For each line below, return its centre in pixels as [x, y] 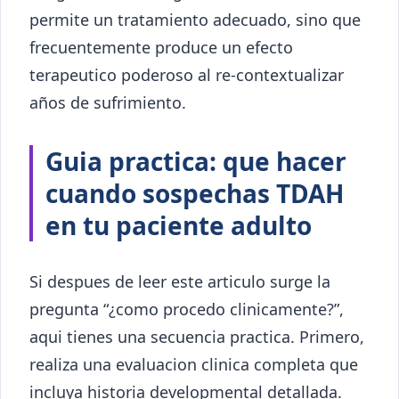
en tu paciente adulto [179, 225]
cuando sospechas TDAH [195, 193]
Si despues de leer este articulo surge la [180, 281]
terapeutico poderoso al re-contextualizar [187, 74]
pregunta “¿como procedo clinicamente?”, [187, 309]
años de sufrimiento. [108, 102]
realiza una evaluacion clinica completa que [194, 364]
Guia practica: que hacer [196, 161]
